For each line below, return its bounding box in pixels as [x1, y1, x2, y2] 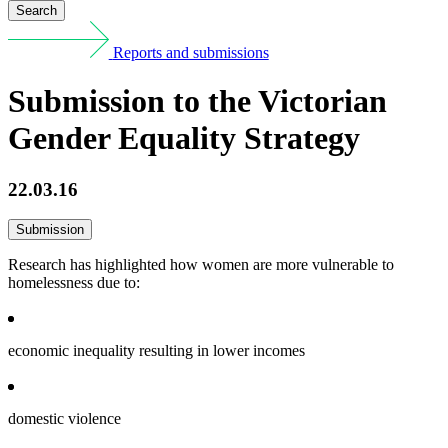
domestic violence [8, 410, 121, 428]
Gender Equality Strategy [8, 120, 360, 157]
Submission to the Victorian [8, 83, 387, 120]
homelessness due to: [8, 274, 140, 292]
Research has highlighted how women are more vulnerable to [8, 256, 394, 274]
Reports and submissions [112, 43, 269, 61]
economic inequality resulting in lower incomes [8, 342, 305, 360]
